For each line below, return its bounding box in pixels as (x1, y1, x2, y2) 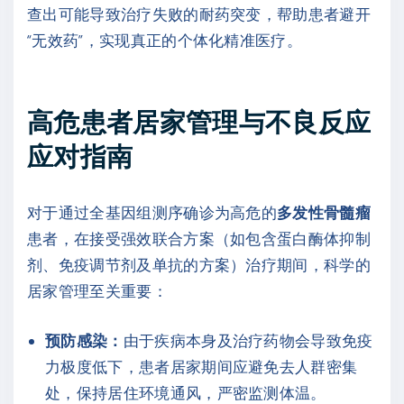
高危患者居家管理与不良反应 (27, 106, 372, 138)
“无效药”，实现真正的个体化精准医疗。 (27, 30, 303, 49)
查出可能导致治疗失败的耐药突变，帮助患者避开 (27, 4, 372, 23)
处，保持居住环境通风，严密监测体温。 (45, 382, 326, 401)
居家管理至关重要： (27, 281, 168, 300)
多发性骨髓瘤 (277, 203, 372, 222)
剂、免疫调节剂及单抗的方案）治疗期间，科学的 (27, 255, 372, 274)
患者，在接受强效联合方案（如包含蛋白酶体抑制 (27, 229, 372, 248)
